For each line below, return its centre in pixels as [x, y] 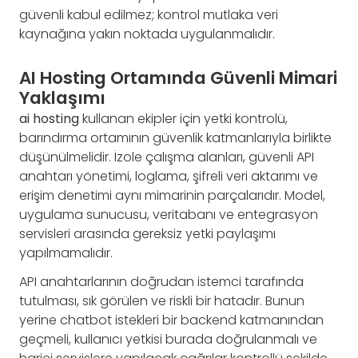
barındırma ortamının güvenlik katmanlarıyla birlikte [175, 138]
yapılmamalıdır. [66, 253]
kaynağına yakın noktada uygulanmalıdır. [147, 34]
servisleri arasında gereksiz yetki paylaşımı [147, 234]
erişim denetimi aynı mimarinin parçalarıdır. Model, [172, 196]
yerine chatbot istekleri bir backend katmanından [171, 320]
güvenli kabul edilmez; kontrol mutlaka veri [149, 14]
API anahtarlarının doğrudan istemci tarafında [161, 282]
